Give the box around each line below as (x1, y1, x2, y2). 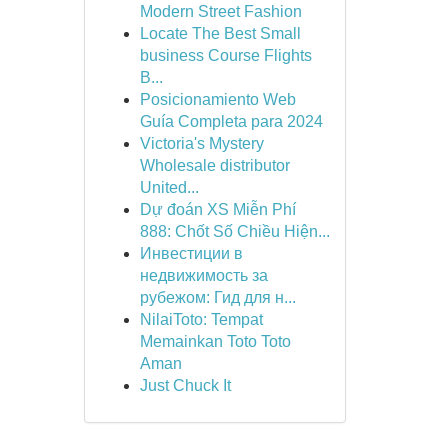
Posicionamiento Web (139, 91, 296, 108)
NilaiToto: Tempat (139, 311, 263, 328)
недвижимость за (139, 267, 268, 284)
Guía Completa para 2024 (139, 113, 323, 130)
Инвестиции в (139, 245, 243, 262)
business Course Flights (139, 47, 312, 64)
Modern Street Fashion (139, 3, 302, 20)
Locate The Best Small (139, 25, 301, 42)
